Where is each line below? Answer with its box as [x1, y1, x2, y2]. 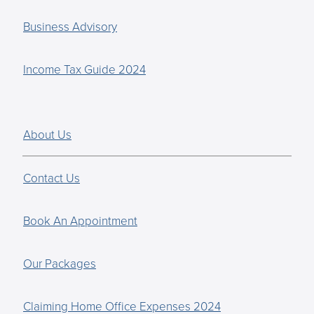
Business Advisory [23, 18, 117, 35]
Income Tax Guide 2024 [23, 61, 146, 78]
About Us [23, 126, 71, 143]
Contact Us [23, 170, 80, 186]
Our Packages [23, 255, 96, 272]
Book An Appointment [23, 212, 137, 229]
